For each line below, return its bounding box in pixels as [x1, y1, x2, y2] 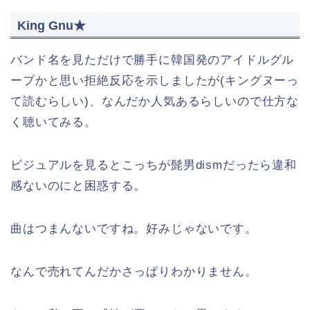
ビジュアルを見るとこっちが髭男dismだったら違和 [10, 158, 297, 172]
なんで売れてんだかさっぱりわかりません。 [10, 265, 257, 279]
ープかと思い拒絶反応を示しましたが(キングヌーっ [10, 74, 300, 88]
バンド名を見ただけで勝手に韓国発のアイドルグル [10, 53, 295, 67]
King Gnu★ [17, 18, 86, 33]
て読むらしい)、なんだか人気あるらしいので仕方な [10, 95, 300, 109]
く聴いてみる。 [10, 116, 97, 129]
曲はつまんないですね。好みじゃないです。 [10, 222, 257, 236]
